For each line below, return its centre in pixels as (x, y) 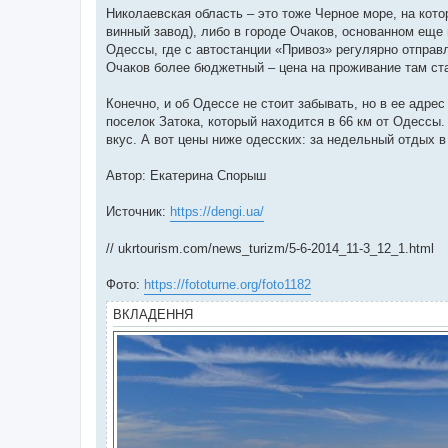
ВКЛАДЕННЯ (153, 314)
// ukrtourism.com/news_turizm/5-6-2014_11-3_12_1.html (270, 248)
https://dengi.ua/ (217, 211)
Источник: (138, 211)
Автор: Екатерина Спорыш (186, 175)
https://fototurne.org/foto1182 (227, 284)
